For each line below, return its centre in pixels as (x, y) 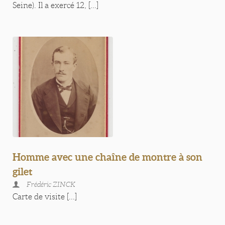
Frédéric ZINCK (51, 184)
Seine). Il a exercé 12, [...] (55, 5)
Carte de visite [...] (45, 197)
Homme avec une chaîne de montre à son (107, 157)
